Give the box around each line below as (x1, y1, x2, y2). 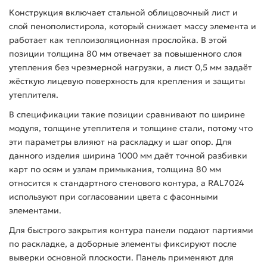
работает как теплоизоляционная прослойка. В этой (9, 35, 227, 46)
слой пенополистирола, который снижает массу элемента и (9, 21, 256, 32)
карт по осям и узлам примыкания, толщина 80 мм (9, 164, 221, 175)
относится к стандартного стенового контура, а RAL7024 (9, 178, 244, 189)
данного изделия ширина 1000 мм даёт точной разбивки (9, 150, 247, 162)
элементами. (9, 205, 61, 216)
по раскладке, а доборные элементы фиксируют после (9, 238, 237, 250)
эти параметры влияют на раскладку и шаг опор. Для (9, 136, 232, 148)
